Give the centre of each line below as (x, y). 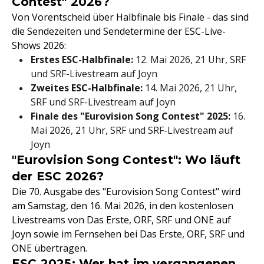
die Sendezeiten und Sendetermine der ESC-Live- (119, 31)
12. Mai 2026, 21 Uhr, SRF (189, 60)
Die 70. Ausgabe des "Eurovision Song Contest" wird (126, 192)
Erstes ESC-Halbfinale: (82, 60)
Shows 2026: (39, 45)
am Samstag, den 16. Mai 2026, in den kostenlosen (123, 206)
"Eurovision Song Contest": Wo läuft (126, 160)
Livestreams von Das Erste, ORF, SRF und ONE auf (121, 220)
